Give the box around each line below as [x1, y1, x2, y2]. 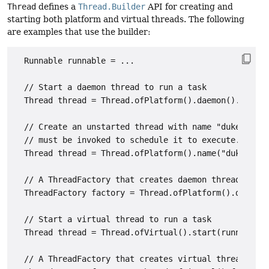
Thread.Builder [78, 1, 145, 11]
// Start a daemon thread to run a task [14, 82, 207, 92]
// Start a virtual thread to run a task [14, 214, 211, 225]
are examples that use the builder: [7, 26, 151, 37]
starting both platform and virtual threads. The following [7, 14, 244, 24]
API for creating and [145, 1, 233, 11]
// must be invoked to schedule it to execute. [14, 135, 240, 145]
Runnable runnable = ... [14, 56, 134, 66]
